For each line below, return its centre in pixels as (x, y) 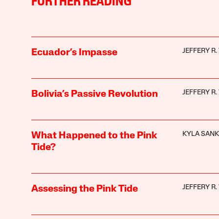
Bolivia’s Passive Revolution (94, 94)
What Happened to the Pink (94, 136)
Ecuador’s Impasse (74, 53)
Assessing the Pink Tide (84, 189)
